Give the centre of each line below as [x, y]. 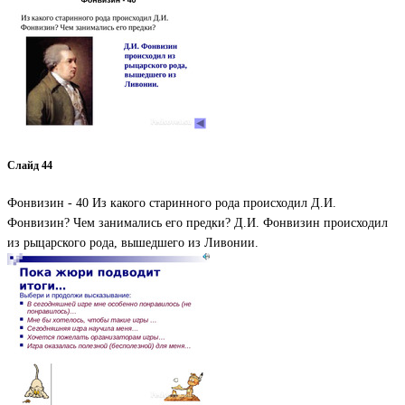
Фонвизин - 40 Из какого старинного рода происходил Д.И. [172, 203]
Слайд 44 [30, 165]
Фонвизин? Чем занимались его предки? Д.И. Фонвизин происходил [198, 223]
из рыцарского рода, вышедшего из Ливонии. [133, 243]
